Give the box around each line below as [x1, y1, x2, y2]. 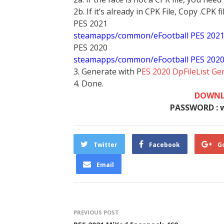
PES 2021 [73, 18, 107, 29]
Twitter [93, 140, 117, 149]
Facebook [149, 140, 180, 149]
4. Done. [73, 78, 103, 89]
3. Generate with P [73, 66, 141, 77]
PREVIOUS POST [73, 208, 119, 216]
